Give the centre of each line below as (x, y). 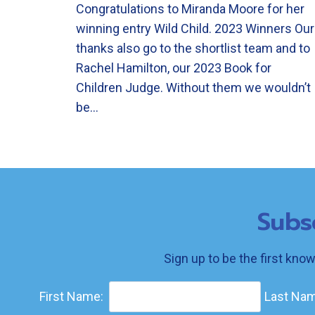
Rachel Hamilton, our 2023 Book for (174, 68)
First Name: (71, 297)
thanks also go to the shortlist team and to (193, 48)
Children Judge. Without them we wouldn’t (193, 88)
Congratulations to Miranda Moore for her (190, 9)
